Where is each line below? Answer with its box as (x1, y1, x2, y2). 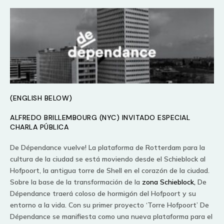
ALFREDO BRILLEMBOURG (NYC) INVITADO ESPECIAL (10, 112, 190, 122)
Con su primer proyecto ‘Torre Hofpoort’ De (68, 200, 209, 209)
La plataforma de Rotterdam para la (88, 142, 205, 152)
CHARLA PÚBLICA (10, 122, 68, 131)
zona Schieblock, (142, 177, 195, 186)
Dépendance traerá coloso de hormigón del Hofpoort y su (10, 188, 196, 198)
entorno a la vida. (10, 200, 66, 209)
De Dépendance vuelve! (10, 142, 86, 152)
